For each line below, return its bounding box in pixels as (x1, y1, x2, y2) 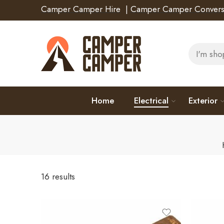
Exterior (188, 94, 217, 106)
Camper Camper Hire (41, 3, 120, 15)
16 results (41, 170, 75, 182)
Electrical (134, 94, 168, 106)
